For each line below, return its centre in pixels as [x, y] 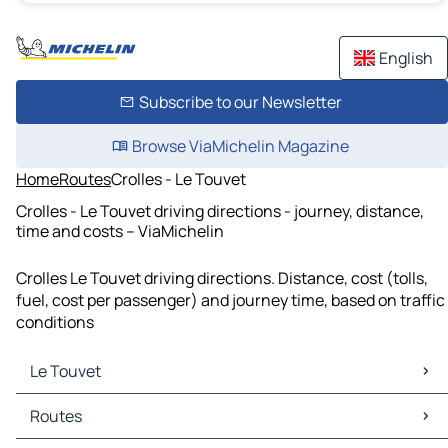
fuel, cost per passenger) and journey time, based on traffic [230, 300]
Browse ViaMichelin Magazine [240, 146]
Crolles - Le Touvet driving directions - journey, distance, [220, 210]
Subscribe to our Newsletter [240, 102]
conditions [55, 322]
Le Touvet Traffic [81, 427]
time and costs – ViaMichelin [120, 230]
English [406, 58]
